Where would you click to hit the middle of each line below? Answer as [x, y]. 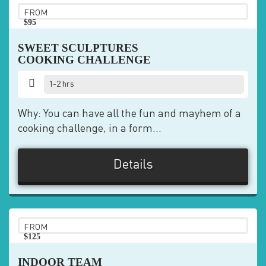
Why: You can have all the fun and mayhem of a [129, 114]
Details [133, 165]
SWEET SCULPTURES [78, 48]
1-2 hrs [62, 84]
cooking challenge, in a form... [90, 129]
